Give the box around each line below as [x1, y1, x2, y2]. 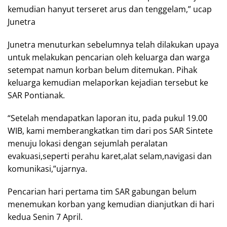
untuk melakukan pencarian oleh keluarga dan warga [8, 51, 210, 63]
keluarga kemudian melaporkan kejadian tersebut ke [8, 77, 208, 88]
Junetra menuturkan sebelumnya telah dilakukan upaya [8, 39, 219, 50]
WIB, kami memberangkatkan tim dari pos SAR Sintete [8, 125, 213, 136]
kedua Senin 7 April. [8, 211, 83, 222]
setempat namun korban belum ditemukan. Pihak [8, 64, 197, 75]
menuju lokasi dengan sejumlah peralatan [8, 137, 168, 149]
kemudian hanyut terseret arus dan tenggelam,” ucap [8, 3, 212, 15]
